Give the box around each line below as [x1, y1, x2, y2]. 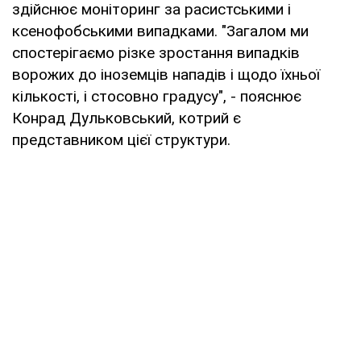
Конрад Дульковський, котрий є [12, 108, 241, 127]
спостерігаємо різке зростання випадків [12, 43, 300, 62]
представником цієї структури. [12, 130, 230, 149]
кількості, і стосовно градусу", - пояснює [12, 86, 301, 106]
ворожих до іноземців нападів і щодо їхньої [12, 64, 320, 84]
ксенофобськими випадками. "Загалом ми [12, 21, 309, 40]
